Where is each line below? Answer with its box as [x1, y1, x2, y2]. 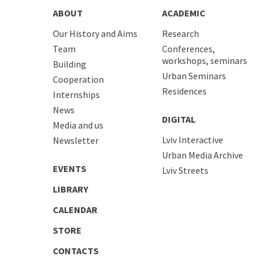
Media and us [52, 119, 103, 131]
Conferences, [162, 42, 215, 55]
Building [52, 58, 86, 70]
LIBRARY [52, 183, 88, 195]
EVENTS [52, 162, 86, 174]
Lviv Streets [162, 164, 209, 176]
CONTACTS [52, 244, 99, 257]
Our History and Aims [52, 27, 137, 39]
